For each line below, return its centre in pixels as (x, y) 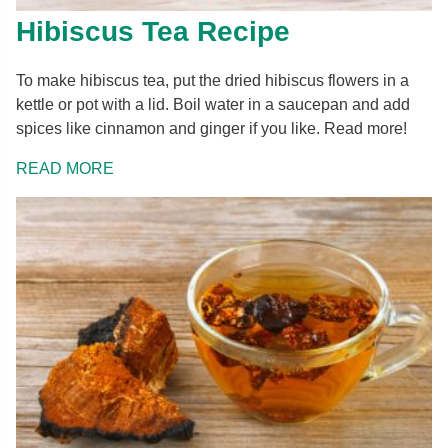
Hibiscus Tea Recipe (153, 31)
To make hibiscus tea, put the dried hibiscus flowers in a (212, 80)
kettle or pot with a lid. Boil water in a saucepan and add (213, 104)
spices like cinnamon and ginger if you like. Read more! (211, 128)
